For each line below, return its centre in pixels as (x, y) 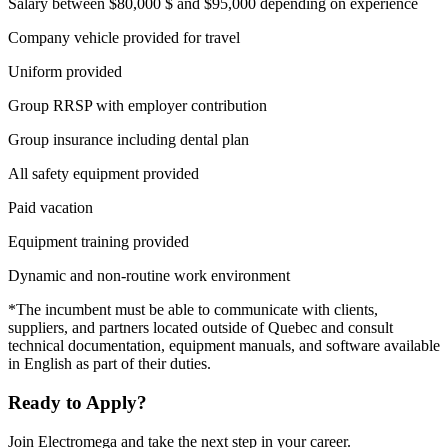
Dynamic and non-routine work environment (149, 276)
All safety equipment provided (103, 174)
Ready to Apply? (77, 402)
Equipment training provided (98, 242)
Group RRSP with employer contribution (137, 106)
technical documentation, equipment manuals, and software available (224, 346)
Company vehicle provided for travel (124, 38)
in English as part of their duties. (109, 364)
